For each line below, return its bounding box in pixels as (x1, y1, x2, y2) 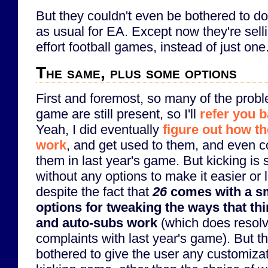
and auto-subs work (36, 215, 157, 230)
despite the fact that (36, 184, 153, 199)
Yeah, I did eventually (36, 121, 163, 137)
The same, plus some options (36, 63, 237, 82)
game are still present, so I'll (36, 106, 200, 121)
